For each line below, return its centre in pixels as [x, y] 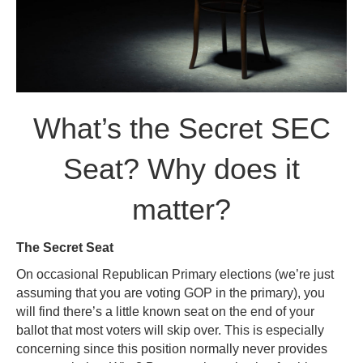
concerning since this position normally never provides [172, 348]
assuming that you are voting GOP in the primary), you [171, 293]
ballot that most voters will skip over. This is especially [170, 330]
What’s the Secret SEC [181, 128]
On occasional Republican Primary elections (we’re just [175, 274]
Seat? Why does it [181, 169]
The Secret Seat [65, 247]
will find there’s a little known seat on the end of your [165, 311]
